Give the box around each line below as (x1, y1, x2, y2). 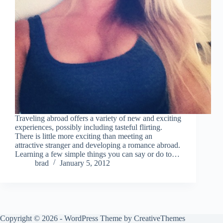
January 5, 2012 (60, 159, 110, 168)
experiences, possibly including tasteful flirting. (15, 123, 162, 132)
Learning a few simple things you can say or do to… (15, 150, 180, 159)
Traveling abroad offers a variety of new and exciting (15, 114, 181, 123)
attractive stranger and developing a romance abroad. (15, 141, 180, 150)
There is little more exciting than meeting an (15, 132, 152, 141)
